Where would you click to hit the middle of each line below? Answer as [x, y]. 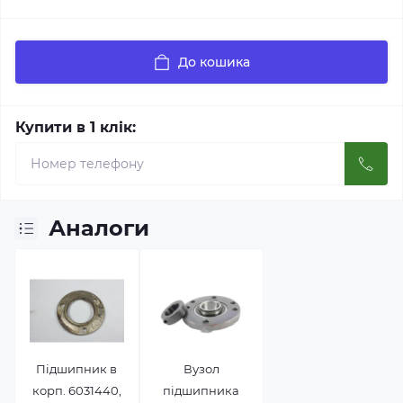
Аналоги [99, 228]
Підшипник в [77, 369]
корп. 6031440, [76, 390]
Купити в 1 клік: [76, 127]
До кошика [214, 62]
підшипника [201, 390]
